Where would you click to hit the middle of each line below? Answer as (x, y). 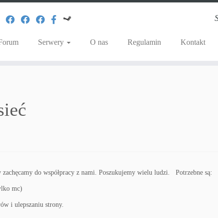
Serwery (52, 42)
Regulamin (144, 42)
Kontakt (193, 42)
